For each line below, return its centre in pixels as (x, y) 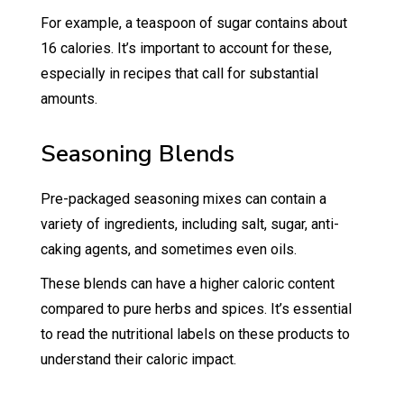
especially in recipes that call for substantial (179, 73)
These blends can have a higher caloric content (187, 283)
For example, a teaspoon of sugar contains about (193, 23)
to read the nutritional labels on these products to (195, 334)
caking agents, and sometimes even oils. (170, 249)
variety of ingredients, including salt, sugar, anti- (189, 224)
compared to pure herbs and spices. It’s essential (196, 308)
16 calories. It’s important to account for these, (186, 48)
